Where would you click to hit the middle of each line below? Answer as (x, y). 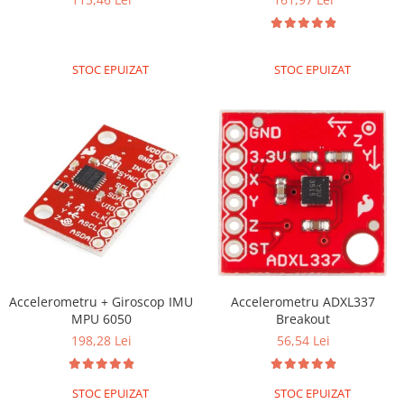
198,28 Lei (101, 340)
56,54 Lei (303, 340)
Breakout (303, 318)
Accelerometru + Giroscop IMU (101, 301)
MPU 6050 (101, 318)
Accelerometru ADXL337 (303, 301)
